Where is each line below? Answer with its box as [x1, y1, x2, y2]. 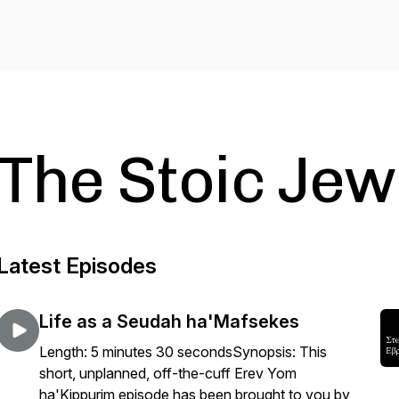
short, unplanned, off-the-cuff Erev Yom [39, 364, 297, 382]
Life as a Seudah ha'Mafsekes [39, 311, 299, 332]
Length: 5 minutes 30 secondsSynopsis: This [39, 343, 327, 361]
